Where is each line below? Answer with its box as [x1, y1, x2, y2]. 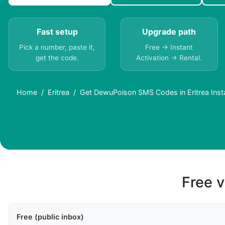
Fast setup [36, 27, 78, 37]
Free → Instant [145, 43, 193, 52]
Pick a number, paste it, [19, 43, 95, 52]
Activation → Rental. [136, 54, 202, 62]
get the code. [35, 54, 79, 62]
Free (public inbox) [17, 212, 84, 221]
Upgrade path [142, 27, 196, 37]
